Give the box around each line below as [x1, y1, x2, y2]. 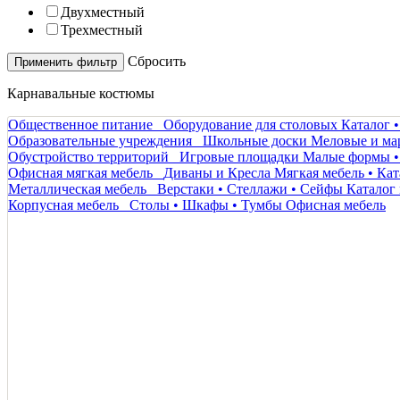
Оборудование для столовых [163, 116, 337, 132]
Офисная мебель [286, 196, 386, 212]
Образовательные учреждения [8, 132, 192, 148]
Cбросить [128, 53, 186, 69]
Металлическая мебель [8, 180, 146, 196]
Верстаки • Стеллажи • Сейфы [157, 180, 343, 196]
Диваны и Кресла [163, 164, 271, 180]
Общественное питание [8, 116, 153, 132]
